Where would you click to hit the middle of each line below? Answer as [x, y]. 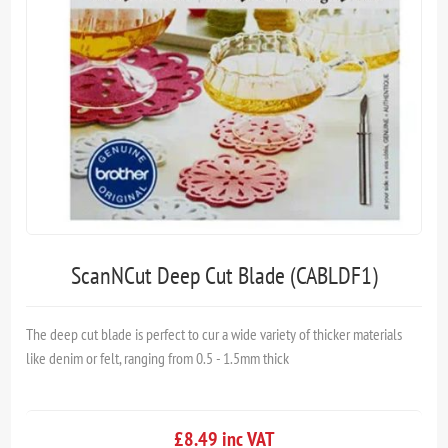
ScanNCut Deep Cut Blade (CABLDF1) [224, 275]
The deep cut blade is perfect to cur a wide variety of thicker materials [214, 333]
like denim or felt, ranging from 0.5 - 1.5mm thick [158, 357]
